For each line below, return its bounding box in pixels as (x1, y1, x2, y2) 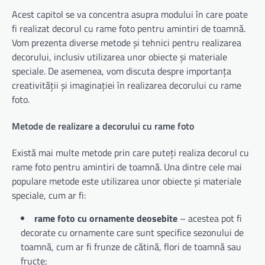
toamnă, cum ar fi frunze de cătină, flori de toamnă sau (21, 240, 241, 254)
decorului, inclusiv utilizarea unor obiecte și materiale (12, 49, 227, 64)
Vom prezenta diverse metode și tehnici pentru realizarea (12, 35, 241, 50)
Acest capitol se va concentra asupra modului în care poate (12, 7, 248, 21)
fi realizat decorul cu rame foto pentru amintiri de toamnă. (12, 21, 245, 35)
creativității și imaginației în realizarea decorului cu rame (12, 77, 241, 92)
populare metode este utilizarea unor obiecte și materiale (12, 174, 241, 189)
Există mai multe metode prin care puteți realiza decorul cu (12, 146, 249, 160)
